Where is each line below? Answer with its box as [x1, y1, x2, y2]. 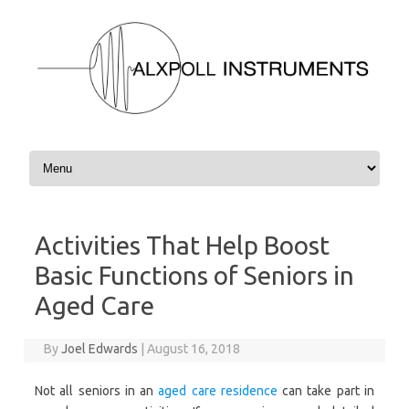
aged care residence [158, 383, 278, 399]
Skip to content [26, 146, 111, 162]
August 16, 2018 [147, 341, 241, 357]
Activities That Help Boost [35, 231, 330, 260]
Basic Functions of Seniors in [35, 261, 354, 290]
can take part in [277, 383, 375, 399]
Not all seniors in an [35, 383, 159, 399]
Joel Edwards [61, 341, 139, 357]
